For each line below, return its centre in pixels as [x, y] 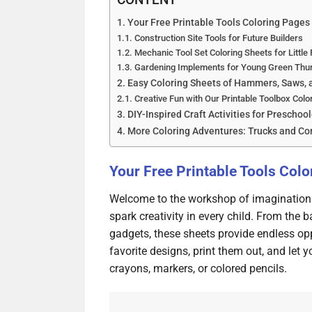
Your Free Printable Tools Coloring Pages [218, 23]
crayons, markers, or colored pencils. [198, 269]
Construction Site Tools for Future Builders [218, 38]
